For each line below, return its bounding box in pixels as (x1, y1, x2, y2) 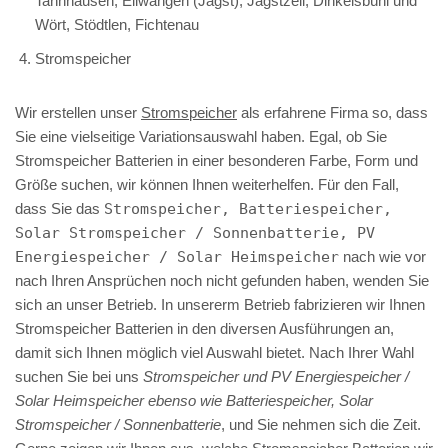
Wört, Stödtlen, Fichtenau (35, 15, 199, 33)
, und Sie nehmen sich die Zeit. (221, 415, 421, 433)
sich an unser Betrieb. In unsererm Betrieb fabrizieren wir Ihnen (15, 295, 425, 313)
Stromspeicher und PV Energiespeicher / (143, 367, 409, 385)
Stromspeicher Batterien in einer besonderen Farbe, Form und (15, 151, 418, 169)
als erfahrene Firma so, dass (237, 103, 428, 121)
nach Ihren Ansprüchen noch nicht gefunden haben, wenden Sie (15, 271, 429, 289)
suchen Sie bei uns (15, 367, 143, 385)
